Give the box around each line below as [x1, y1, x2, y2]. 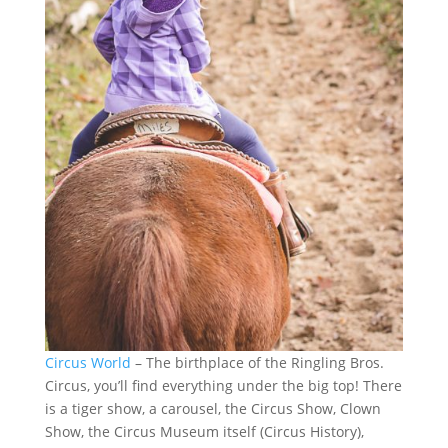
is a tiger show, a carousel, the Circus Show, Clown [44, 399, 381, 419]
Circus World [44, 353, 131, 373]
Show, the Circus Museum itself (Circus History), [44, 422, 364, 442]
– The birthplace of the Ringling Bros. [130, 353, 384, 373]
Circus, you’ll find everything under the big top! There [44, 376, 402, 396]
